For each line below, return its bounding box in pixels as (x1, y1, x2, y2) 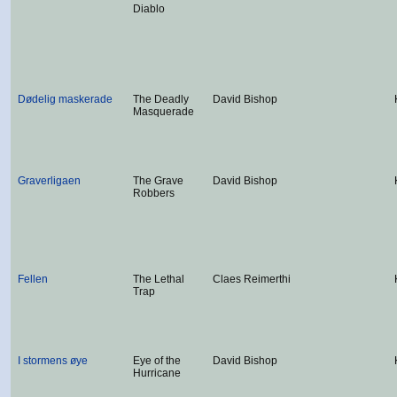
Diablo (133, 3, 165, 15)
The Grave (133, 175, 183, 187)
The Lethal (133, 273, 184, 285)
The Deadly (133, 93, 189, 105)
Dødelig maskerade (18, 93, 113, 105)
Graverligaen (18, 175, 81, 187)
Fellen (18, 273, 48, 285)
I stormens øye (18, 354, 88, 367)
